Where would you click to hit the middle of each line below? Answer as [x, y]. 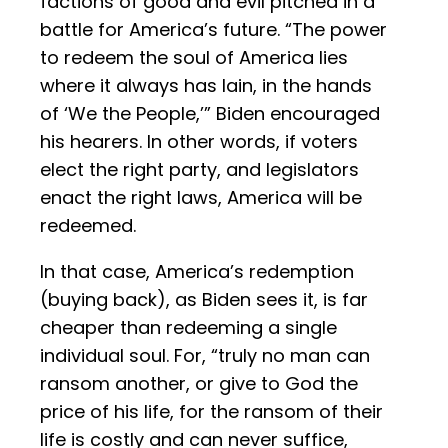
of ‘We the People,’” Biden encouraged [210, 114]
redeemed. [88, 226]
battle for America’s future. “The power [213, 30]
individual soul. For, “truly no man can [205, 356]
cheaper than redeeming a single [188, 328]
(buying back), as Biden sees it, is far [204, 300]
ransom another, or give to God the [199, 384]
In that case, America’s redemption [197, 272]
